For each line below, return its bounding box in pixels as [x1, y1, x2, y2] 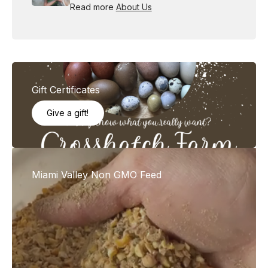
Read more [69, 2, 116, 13]
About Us [115, 2, 152, 13]
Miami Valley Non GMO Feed [31, 169, 162, 181]
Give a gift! [47, 107, 89, 118]
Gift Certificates [31, 83, 100, 96]
